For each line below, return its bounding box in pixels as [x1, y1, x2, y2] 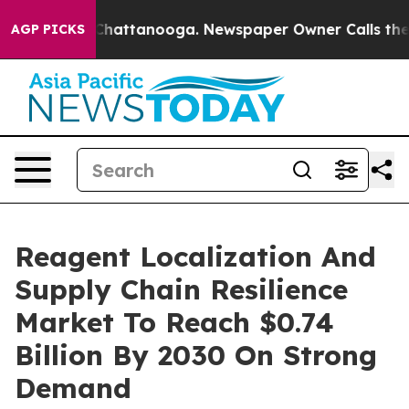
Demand [15, 371, 131, 405]
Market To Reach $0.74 [15, 305, 334, 340]
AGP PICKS [11, 21, 85, 37]
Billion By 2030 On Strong [15, 338, 377, 372]
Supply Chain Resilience [15, 272, 348, 307]
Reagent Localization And [15, 239, 376, 274]
